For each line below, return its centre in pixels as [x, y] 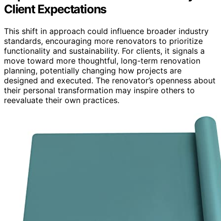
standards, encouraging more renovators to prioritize [103, 41]
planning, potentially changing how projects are [93, 70]
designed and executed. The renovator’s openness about [110, 80]
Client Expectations [55, 9]
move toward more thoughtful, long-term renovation [102, 60]
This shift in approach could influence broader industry [106, 31]
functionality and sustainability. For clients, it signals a [104, 51]
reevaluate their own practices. [62, 100]
